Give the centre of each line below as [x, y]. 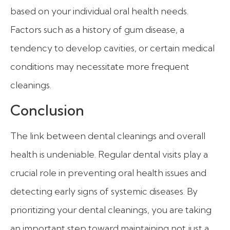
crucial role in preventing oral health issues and [108, 173]
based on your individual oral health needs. [99, 11]
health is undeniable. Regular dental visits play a [109, 155]
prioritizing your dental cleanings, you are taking [111, 210]
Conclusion [47, 110]
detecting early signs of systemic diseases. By [104, 191]
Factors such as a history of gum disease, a [97, 29]
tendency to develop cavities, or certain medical [112, 48]
